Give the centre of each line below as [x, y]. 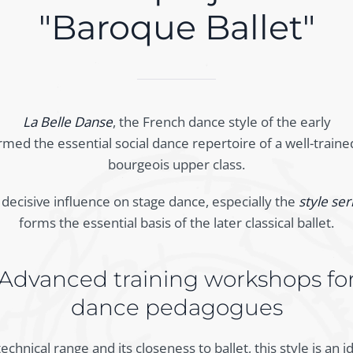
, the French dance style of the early [221, 122]
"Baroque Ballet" [176, 27]
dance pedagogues [176, 307]
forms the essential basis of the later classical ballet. [176, 223]
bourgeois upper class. [176, 164]
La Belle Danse [67, 122]
